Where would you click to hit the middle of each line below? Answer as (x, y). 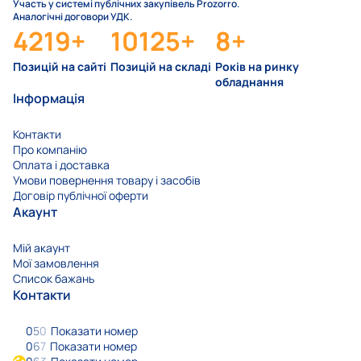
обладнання (249, 82)
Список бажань (54, 279)
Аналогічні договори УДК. (73, 17)
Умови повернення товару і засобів (107, 180)
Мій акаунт (41, 248)
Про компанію (50, 150)
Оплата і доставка (61, 165)
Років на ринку (257, 67)
